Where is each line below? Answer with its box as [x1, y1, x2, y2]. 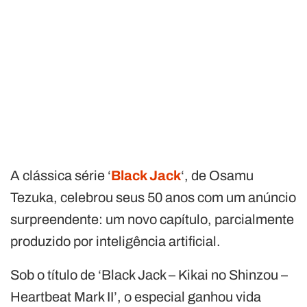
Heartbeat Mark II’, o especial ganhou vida [10, 288, 261, 304]
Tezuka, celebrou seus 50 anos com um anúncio [10, 189, 296, 205]
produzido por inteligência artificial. [10, 233, 221, 249]
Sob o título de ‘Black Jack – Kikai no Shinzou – [10, 267, 288, 282]
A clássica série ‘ [10, 167, 111, 183]
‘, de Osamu [181, 167, 254, 183]
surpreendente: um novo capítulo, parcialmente [10, 211, 294, 227]
